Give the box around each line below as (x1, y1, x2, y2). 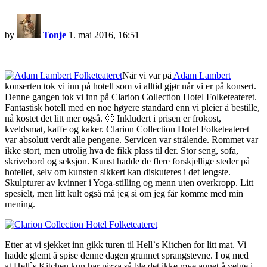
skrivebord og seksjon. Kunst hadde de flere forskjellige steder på (5, 156, 250, 167)
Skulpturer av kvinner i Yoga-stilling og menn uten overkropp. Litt (5, 178, 253, 188)
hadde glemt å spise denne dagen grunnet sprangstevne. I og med (5, 250, 249, 261)
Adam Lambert (172, 70, 231, 81)
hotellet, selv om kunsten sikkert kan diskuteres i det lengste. (5, 167, 231, 178)
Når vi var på (122, 70, 172, 81)
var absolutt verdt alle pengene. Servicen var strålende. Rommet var (5, 135, 258, 145)
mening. (5, 199, 35, 210)
